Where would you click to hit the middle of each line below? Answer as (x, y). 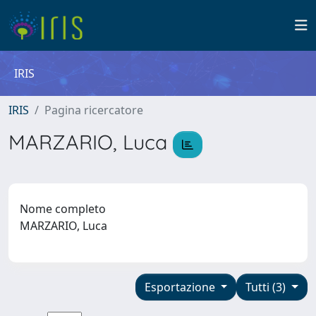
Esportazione (181, 287)
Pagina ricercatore (94, 110)
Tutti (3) (267, 287)
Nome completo (63, 208)
